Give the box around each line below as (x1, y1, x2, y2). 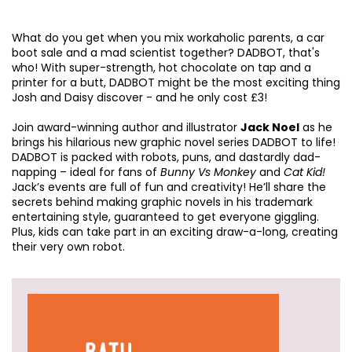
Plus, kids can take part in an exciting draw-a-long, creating (12, 224, 338, 240)
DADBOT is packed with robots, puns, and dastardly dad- (12, 149, 321, 166)
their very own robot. (12, 239, 125, 255)
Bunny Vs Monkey (157, 164, 256, 181)
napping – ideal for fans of (12, 164, 157, 181)
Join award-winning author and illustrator (12, 119, 240, 136)
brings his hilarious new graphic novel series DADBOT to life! (12, 134, 335, 151)
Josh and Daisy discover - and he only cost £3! (12, 89, 267, 105)
